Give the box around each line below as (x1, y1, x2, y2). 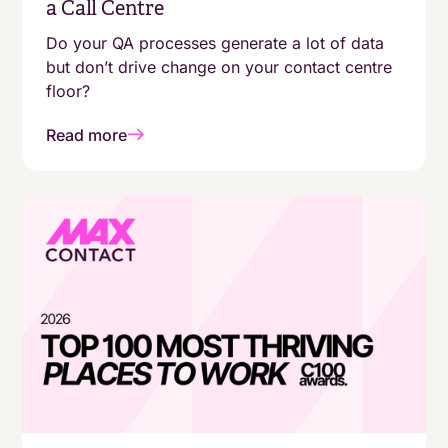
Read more (46, 124, 128, 145)
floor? (46, 80, 91, 101)
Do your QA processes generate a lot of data (46, 32, 385, 53)
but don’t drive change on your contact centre (46, 56, 393, 77)
